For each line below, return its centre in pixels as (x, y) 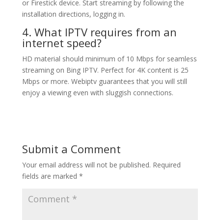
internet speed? (62, 43)
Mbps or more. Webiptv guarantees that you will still (104, 81)
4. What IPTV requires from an (99, 32)
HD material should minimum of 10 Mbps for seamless (109, 59)
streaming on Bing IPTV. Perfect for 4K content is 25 (105, 70)
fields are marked (50, 176)
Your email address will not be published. (86, 165)
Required (166, 165)
